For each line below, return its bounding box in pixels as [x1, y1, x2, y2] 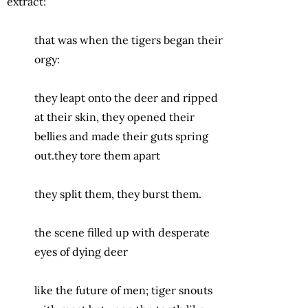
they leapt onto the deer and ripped [34, 90, 218, 104]
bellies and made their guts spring [34, 129, 208, 143]
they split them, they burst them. [34, 186, 201, 201]
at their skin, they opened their [34, 109, 195, 124]
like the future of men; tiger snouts [34, 283, 212, 297]
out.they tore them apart [34, 148, 160, 162]
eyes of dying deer [34, 244, 128, 258]
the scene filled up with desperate [34, 225, 210, 239]
